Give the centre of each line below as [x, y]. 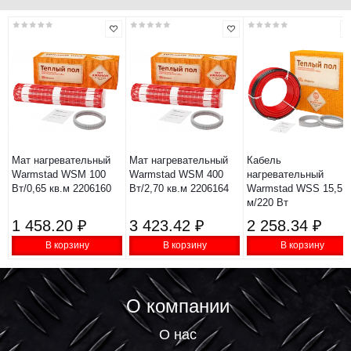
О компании [177, 306]
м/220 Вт [268, 203]
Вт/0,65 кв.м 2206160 [62, 188]
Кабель [264, 160]
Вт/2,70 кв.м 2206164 [179, 188]
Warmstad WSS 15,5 [295, 188]
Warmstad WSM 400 [176, 174]
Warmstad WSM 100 [59, 174]
